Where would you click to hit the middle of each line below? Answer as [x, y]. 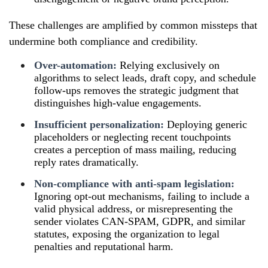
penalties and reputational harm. [104, 246]
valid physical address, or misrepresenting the [133, 208]
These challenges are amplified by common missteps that [133, 25]
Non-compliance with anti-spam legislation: [134, 183]
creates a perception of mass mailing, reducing [135, 149]
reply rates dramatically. [86, 162]
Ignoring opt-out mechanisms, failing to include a [142, 196]
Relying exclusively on [168, 65]
